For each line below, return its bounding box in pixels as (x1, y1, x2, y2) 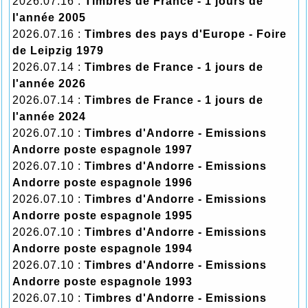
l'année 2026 (12, 77, 86, 89)
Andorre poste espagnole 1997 (12, 143, 192, 155)
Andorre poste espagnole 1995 (12, 209, 192, 221)
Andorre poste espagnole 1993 (12, 275, 192, 287)
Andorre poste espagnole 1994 (12, 242, 192, 254)
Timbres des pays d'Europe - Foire (85, 27, 287, 40)
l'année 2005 (12, 11, 86, 23)
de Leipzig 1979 (12, 44, 104, 56)
